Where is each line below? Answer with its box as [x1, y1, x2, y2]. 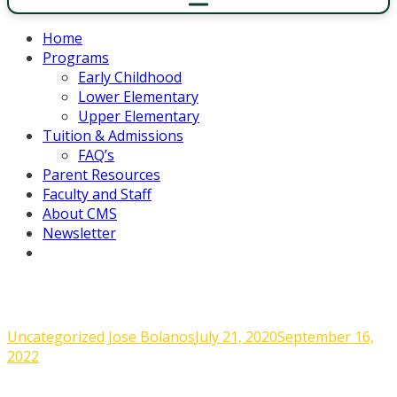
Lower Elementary [78, 87, 198, 106]
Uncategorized [7, 326, 105, 346]
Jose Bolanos [108, 326, 195, 346]
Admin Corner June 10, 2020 [7, 279, 309, 309]
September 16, [277, 326, 374, 346]
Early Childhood [78, 67, 182, 87]
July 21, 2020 [195, 326, 277, 346]
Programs [43, 48, 109, 67]
